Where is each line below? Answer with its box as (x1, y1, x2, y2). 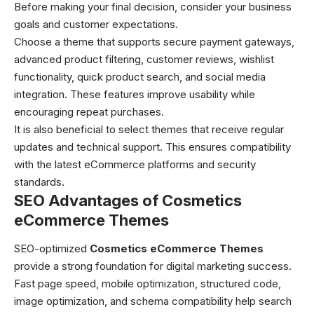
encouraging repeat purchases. (14, 105, 164, 119)
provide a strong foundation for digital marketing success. (14, 259, 292, 273)
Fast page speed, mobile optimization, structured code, (14, 276, 281, 290)
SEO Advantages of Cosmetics (14, 191, 242, 210)
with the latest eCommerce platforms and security (14, 158, 256, 172)
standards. (14, 175, 64, 189)
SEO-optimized (14, 241, 90, 255)
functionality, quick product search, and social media (14, 70, 266, 84)
